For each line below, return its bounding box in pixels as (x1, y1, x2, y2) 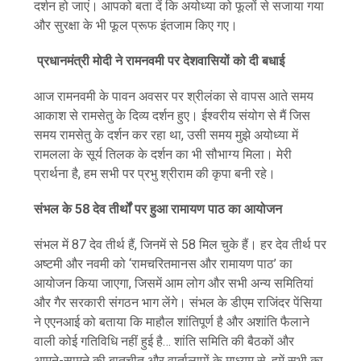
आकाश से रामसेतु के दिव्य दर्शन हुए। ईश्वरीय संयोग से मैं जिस (34, 108, 311, 124)
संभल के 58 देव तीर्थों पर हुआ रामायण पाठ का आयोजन (34, 201, 286, 218)
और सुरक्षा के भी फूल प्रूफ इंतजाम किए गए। (34, 18, 239, 34)
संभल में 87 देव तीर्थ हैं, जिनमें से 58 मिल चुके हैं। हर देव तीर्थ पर (34, 237, 327, 253)
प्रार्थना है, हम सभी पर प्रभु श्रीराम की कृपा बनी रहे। (34, 166, 276, 182)
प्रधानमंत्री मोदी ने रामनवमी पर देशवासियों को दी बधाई (37, 53, 285, 69)
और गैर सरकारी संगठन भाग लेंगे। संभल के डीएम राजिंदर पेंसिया (34, 295, 323, 311)
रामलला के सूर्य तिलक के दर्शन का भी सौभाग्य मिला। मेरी (34, 147, 293, 163)
